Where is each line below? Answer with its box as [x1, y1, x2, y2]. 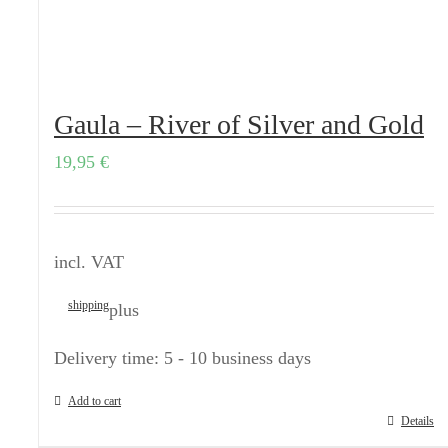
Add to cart [68, 394, 121, 408]
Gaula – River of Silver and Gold [54, 109, 424, 140]
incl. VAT [54, 252, 124, 272]
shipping [68, 298, 109, 312]
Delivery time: [54, 348, 164, 368]
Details [401, 414, 434, 428]
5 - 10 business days [164, 348, 311, 368]
